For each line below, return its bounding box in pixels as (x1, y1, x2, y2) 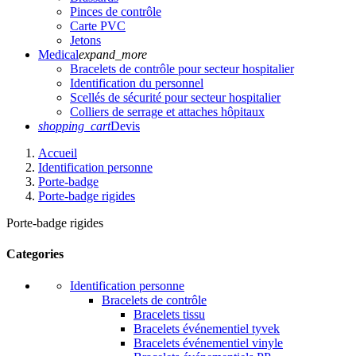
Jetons (70, 33, 101, 48)
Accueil (38, 146, 77, 161)
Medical (38, 48, 79, 62)
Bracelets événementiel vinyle (133, 335, 283, 350)
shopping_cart (38, 119, 110, 133)
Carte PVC (70, 19, 126, 33)
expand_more (79, 48, 147, 62)
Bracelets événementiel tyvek (133, 321, 280, 335)
